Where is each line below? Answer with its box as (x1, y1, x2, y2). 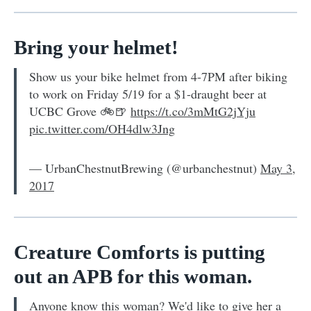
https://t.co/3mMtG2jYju (131, 102, 255, 119)
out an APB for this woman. (14, 264, 252, 287)
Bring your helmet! (14, 35, 178, 58)
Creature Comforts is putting (14, 240, 265, 263)
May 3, (260, 159, 296, 176)
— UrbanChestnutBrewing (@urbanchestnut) (29, 159, 260, 176)
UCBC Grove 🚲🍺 (29, 102, 131, 119)
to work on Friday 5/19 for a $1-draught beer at (29, 85, 267, 102)
